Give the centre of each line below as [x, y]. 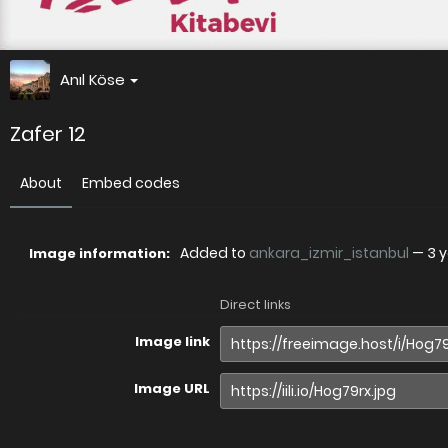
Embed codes [131, 183]
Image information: [99, 253]
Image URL [172, 388]
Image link [172, 341]
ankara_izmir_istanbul [329, 253]
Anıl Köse [92, 79]
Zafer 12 [48, 134]
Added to [214, 253]
